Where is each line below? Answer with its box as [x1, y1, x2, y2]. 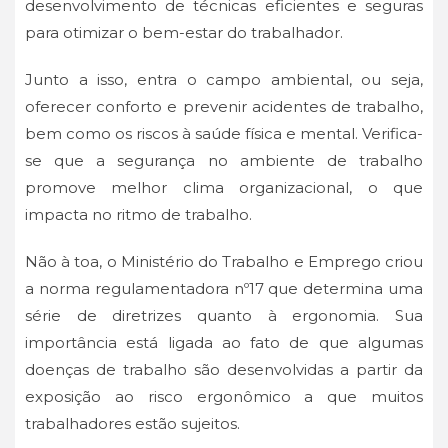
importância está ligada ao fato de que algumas [25, 333, 423, 353]
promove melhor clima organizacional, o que [25, 178, 423, 198]
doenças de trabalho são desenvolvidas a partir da [25, 360, 423, 380]
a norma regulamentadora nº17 [25, 279, 264, 299]
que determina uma [268, 279, 424, 299]
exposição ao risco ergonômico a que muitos [25, 387, 423, 407]
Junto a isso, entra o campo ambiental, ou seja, [25, 70, 423, 90]
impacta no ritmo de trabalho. [25, 205, 252, 225]
